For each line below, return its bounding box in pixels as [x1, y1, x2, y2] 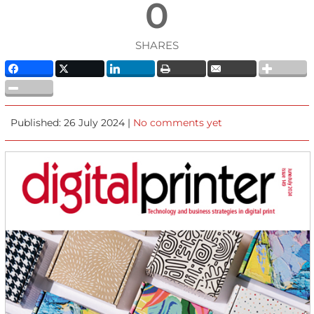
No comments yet [133, 116, 223, 129]
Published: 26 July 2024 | [11, 116, 134, 129]
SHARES [135, 39, 179, 52]
